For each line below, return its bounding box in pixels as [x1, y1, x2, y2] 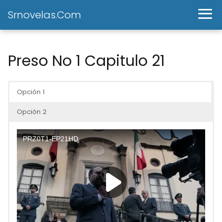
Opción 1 [17, 87, 45, 97]
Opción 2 [17, 107, 47, 116]
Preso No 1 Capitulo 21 [8, 51, 165, 71]
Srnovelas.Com [8, 8, 81, 22]
